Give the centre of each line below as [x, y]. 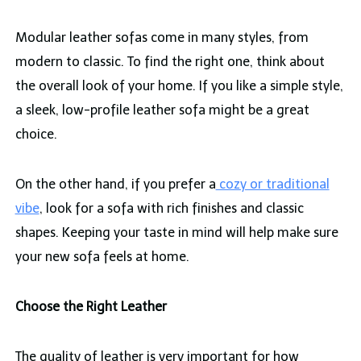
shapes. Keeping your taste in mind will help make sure [176, 233]
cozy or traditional [272, 185]
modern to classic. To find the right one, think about [170, 62]
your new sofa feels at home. [102, 257]
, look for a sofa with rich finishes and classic [171, 209]
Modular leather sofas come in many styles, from [162, 38]
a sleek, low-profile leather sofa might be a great [162, 110]
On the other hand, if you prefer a [115, 185]
